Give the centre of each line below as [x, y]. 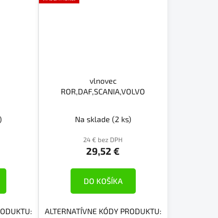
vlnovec [103, 81]
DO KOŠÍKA [103, 181]
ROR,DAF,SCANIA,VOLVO [103, 91]
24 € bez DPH [103, 140]
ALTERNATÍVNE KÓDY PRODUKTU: [103, 211]
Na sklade [93, 119]
